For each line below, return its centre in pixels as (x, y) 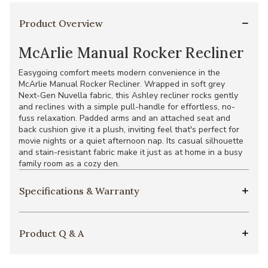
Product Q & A (51, 233)
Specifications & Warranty (79, 191)
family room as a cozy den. (69, 163)
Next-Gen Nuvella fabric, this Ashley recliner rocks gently (128, 95)
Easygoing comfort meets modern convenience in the (119, 72)
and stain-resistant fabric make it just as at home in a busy (130, 152)
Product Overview (61, 23)
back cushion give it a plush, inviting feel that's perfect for (129, 129)
